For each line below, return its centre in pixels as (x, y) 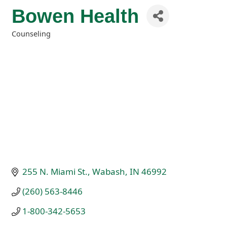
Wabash (109, 172)
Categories (30, 40)
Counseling (31, 34)
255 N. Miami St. (55, 172)
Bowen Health (75, 16)
